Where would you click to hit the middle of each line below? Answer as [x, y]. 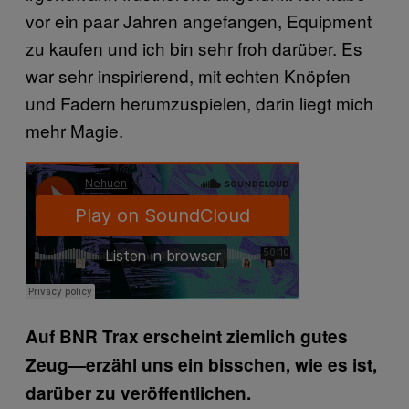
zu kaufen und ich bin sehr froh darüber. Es [194, 47]
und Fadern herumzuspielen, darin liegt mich [199, 102]
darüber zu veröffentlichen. [138, 393]
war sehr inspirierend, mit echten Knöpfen [188, 75]
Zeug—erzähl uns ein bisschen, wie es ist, [201, 364]
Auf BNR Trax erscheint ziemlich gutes [187, 336]
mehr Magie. [74, 130]
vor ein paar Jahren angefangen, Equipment [199, 20]
